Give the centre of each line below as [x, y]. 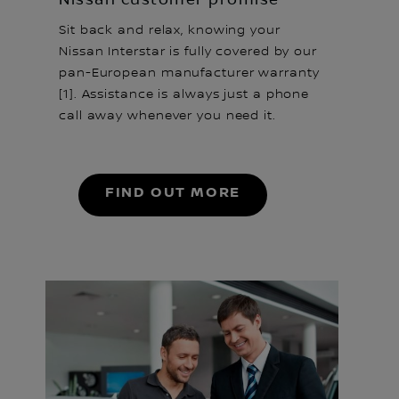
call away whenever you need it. [167, 115]
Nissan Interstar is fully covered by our [188, 51]
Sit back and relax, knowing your [170, 30]
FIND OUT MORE [173, 192]
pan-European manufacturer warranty [189, 73]
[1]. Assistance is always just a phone [184, 94]
